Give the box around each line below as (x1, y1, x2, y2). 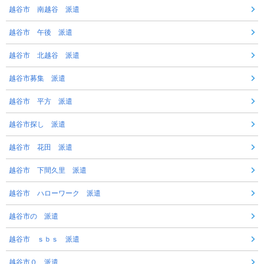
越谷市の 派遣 (9, 212, 58, 221)
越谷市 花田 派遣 (9, 143, 72, 152)
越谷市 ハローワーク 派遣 (9, 189, 101, 198)
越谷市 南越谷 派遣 (9, 5, 80, 14)
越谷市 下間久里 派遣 (9, 166, 87, 175)
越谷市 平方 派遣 (9, 97, 72, 106)
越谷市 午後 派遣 (9, 28, 72, 37)
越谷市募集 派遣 (9, 74, 65, 83)
